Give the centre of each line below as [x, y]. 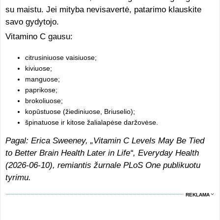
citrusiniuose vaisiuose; [61, 57]
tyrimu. [18, 177]
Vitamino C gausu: [39, 36]
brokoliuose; [44, 100]
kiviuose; [38, 68]
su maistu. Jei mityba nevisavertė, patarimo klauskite [103, 9]
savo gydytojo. [32, 22]
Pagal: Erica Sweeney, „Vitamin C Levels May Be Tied [105, 140]
